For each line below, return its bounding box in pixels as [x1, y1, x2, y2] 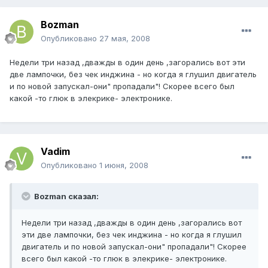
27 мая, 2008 [99, 33, 150, 44]
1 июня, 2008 [99, 160, 148, 170]
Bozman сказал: [32, 191, 99, 202]
